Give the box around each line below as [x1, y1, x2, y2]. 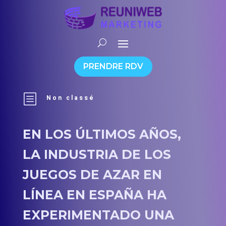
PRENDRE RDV [83, 62, 143, 72]
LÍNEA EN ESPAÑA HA [22, 187, 166, 203]
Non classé [46, 93, 95, 103]
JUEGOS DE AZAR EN [22, 167, 162, 183]
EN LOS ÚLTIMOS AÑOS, [22, 127, 181, 142]
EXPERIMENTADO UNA [22, 207, 174, 223]
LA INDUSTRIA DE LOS [22, 147, 171, 162]
